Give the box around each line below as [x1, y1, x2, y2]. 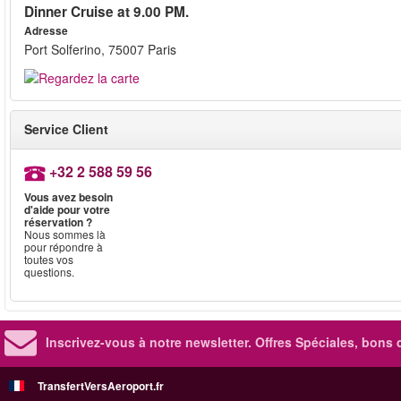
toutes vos [24, 252, 73, 268]
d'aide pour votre [24, 201, 110, 218]
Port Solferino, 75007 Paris [24, 40, 176, 58]
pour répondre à [24, 239, 103, 255]
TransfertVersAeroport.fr [38, 378, 164, 395]
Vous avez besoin [24, 189, 113, 206]
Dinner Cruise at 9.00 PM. [24, 2, 189, 21]
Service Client [24, 120, 108, 139]
